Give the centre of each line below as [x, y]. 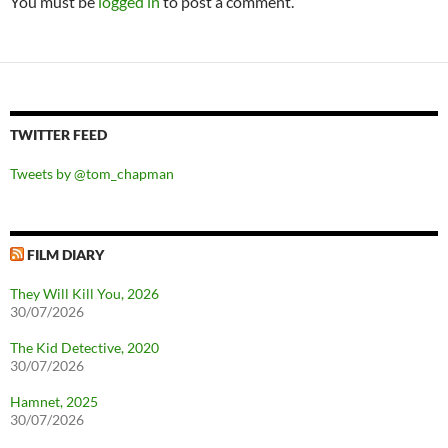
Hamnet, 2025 [54, 401]
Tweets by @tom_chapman [92, 173]
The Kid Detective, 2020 [84, 347]
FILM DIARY [65, 254]
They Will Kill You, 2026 [84, 293]
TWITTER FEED [58, 134]
